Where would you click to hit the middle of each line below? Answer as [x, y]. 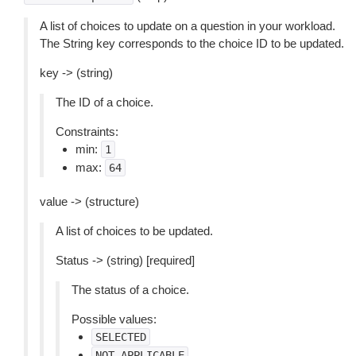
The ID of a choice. [104, 102]
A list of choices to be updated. [134, 231]
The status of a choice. [130, 290]
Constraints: [87, 132]
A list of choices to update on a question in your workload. [188, 26]
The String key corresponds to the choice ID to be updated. [192, 43]
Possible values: [114, 319]
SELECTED [121, 337]
